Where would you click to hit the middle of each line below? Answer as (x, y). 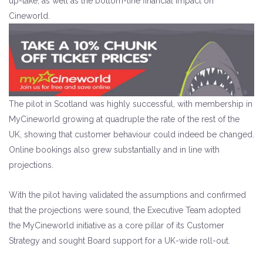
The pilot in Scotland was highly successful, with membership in (131, 104)
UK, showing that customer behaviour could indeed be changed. (131, 134)
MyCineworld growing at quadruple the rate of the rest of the (124, 119)
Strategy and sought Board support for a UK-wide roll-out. (119, 241)
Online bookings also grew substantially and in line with (114, 150)
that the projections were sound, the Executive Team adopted (125, 210)
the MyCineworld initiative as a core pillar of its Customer (117, 225)
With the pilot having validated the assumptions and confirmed (127, 195)
